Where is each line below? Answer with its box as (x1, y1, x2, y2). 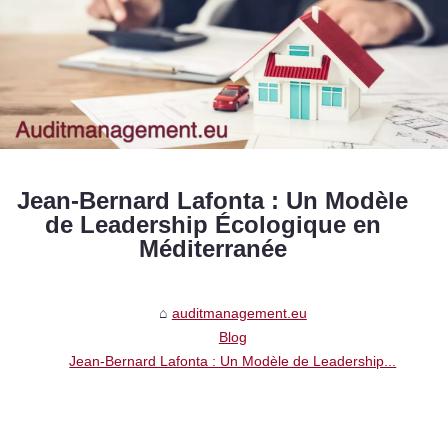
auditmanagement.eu (171, 305, 307, 322)
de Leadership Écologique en (44, 211, 381, 239)
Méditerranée (138, 235, 287, 263)
